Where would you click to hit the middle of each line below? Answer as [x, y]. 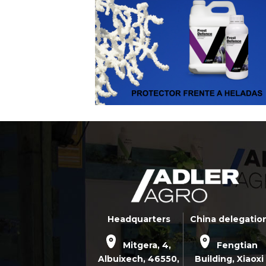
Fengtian [237, 245]
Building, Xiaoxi [229, 259]
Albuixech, [123, 259]
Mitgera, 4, [147, 245]
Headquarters [139, 219]
